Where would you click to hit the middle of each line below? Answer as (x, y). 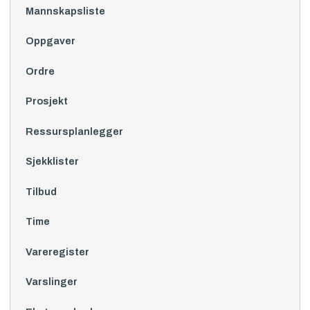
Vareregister (57, 252)
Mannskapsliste (65, 11)
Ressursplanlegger (74, 131)
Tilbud (41, 191)
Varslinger (51, 282)
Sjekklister (52, 162)
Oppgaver (50, 41)
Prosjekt (46, 101)
